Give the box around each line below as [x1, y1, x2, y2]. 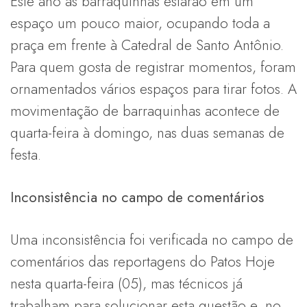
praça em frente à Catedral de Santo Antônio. [10, 34, 284, 56]
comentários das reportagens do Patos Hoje [10, 251, 275, 272]
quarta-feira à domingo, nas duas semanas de [10, 122, 284, 143]
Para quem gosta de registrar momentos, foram [10, 56, 296, 77]
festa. [10, 144, 41, 165]
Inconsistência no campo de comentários [10, 186, 264, 208]
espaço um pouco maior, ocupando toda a [10, 12, 270, 34]
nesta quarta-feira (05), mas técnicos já [10, 273, 243, 294]
